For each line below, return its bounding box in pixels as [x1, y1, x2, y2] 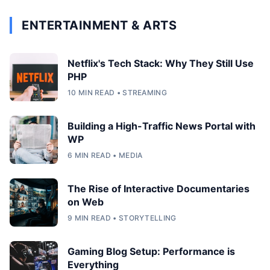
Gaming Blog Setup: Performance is [67, 245, 235, 257]
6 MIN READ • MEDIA [67, 150, 143, 160]
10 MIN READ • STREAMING [67, 87, 167, 97]
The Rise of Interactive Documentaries [67, 182, 250, 195]
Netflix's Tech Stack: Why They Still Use [67, 57, 254, 69]
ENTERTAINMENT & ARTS [22, 17, 177, 33]
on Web [67, 195, 104, 208]
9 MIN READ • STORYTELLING [67, 213, 177, 222]
